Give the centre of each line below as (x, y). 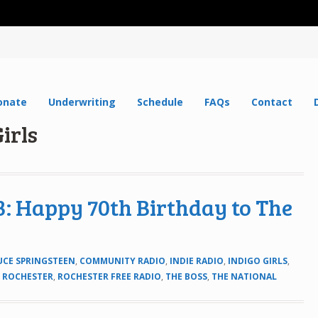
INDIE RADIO (197, 261)
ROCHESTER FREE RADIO (110, 276)
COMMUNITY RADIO (123, 261)
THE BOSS (187, 276)
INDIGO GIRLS (258, 261)
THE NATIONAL (245, 276)
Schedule (160, 102)
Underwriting (82, 102)
